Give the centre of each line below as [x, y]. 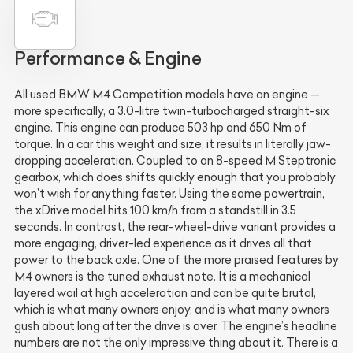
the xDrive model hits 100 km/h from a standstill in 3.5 [155, 211]
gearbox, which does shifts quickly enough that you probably [175, 178]
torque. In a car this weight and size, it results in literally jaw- [173, 145]
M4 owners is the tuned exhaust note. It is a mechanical [162, 277]
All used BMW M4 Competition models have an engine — [167, 95]
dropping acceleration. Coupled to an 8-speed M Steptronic [175, 161]
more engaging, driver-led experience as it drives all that [163, 244]
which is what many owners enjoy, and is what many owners [172, 310]
